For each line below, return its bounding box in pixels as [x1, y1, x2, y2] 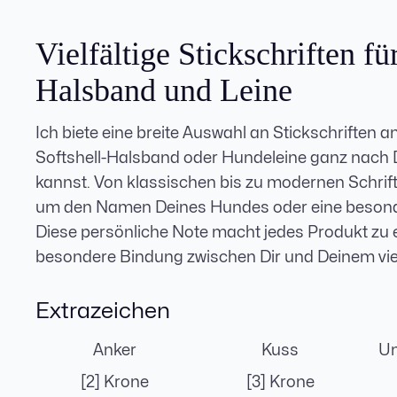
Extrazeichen [35, 300, 170, 322]
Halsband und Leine [35, 73, 292, 109]
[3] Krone [245, 375, 315, 391]
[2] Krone [80, 375, 149, 391]
